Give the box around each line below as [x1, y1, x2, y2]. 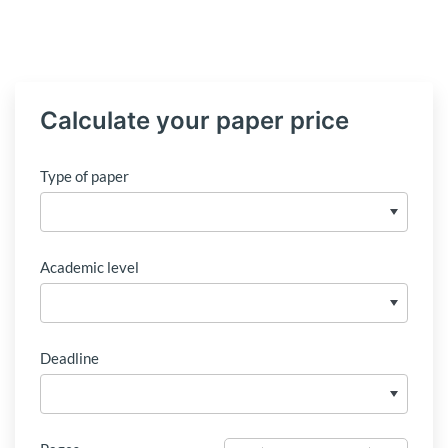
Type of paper [40, 167, 129, 185]
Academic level [40, 258, 139, 276]
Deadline [40, 349, 99, 367]
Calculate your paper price [40, 106, 349, 135]
